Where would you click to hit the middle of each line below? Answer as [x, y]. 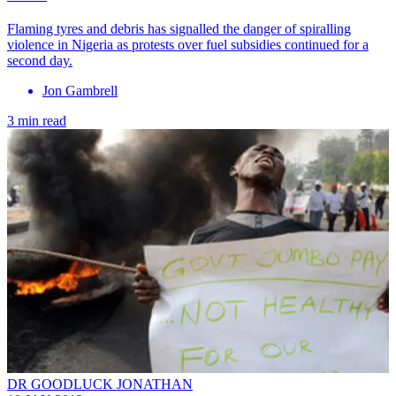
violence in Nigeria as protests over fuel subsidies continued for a [188, 44]
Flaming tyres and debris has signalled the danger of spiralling [179, 28]
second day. [40, 60]
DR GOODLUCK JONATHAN [100, 385]
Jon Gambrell [80, 90]
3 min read [37, 120]
